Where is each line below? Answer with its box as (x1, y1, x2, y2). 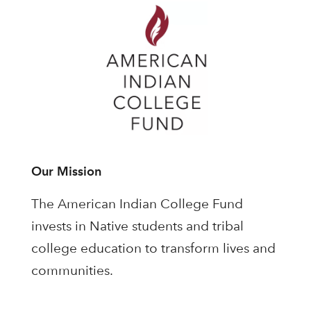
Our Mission (31, 162, 101, 179)
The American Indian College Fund (31, 195, 243, 212)
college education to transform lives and (31, 239, 276, 256)
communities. (31, 262, 113, 278)
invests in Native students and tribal (31, 217, 244, 234)
